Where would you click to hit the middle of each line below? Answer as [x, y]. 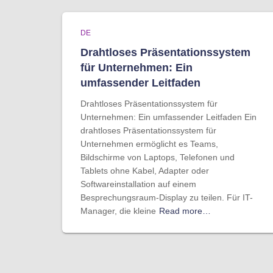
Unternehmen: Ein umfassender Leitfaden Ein [168, 117]
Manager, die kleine [118, 211]
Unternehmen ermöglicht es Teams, [149, 144]
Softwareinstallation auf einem [138, 184]
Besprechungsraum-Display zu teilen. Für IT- [167, 197]
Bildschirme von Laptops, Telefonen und [158, 157]
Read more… [185, 211]
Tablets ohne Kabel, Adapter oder [145, 171]
